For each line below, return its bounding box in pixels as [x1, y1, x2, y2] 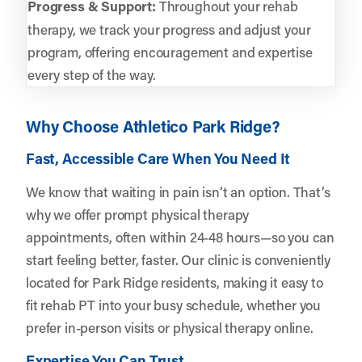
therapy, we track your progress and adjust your [27, 19, 311, 38]
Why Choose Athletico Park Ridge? [26, 115, 280, 137]
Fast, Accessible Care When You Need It [26, 148, 291, 168]
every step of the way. [27, 65, 156, 83]
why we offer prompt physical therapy [26, 204, 250, 223]
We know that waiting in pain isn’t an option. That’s [26, 182, 330, 200]
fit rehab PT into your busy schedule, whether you [26, 295, 322, 314]
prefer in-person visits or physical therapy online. [26, 318, 314, 336]
